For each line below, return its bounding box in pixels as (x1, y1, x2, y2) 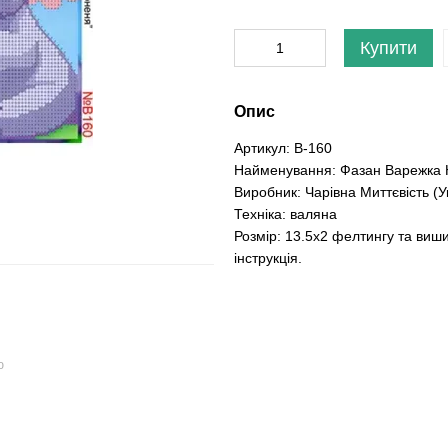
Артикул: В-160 (234, 140, 332, 156)
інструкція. (234, 250, 302, 266)
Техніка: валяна (234, 206, 337, 222)
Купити (360, 38, 417, 58)
